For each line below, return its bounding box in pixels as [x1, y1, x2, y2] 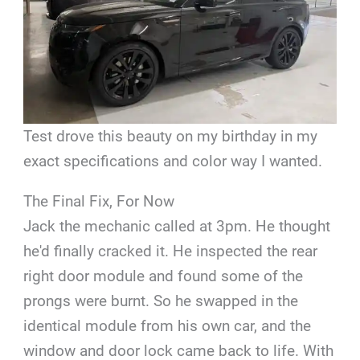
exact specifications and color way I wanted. [23, 151, 323, 170]
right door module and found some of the [23, 266, 304, 285]
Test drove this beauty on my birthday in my [23, 126, 318, 145]
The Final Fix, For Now [23, 191, 175, 211]
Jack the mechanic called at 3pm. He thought [23, 216, 331, 235]
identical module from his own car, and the [23, 316, 312, 335]
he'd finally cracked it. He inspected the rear [23, 241, 318, 260]
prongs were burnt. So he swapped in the [23, 291, 299, 310]
